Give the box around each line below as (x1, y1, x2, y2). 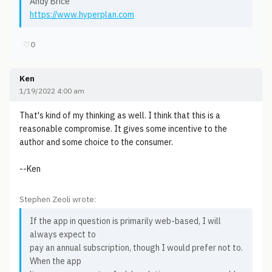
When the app (30, 256, 81, 267)
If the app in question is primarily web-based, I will (30, 216, 221, 226)
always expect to (30, 229, 96, 240)
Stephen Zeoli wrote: (19, 194, 96, 205)
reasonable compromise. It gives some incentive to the (19, 123, 227, 134)
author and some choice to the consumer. (19, 137, 173, 148)
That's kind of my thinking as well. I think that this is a (19, 110, 220, 121)
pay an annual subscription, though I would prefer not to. (30, 242, 243, 253)
